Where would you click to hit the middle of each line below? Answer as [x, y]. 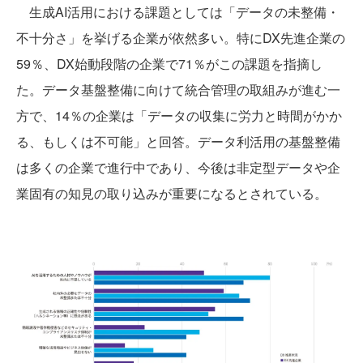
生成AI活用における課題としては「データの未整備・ [178, 12]
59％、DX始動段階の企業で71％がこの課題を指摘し [169, 64]
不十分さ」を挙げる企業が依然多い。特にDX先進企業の [181, 38]
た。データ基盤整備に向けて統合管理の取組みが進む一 [178, 90]
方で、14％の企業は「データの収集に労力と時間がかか [179, 116]
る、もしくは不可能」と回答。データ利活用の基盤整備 [178, 142]
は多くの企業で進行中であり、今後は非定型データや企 [178, 168]
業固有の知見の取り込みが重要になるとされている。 [172, 194]
